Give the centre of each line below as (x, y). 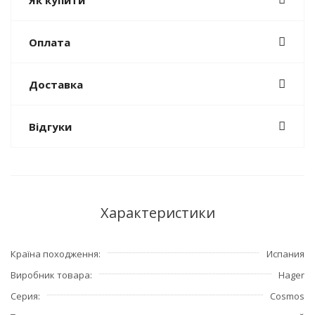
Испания (285, 254)
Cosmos (287, 296)
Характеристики (157, 213)
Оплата (50, 42)
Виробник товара (50, 275)
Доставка (56, 84)
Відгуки (50, 127)
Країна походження (54, 254)
